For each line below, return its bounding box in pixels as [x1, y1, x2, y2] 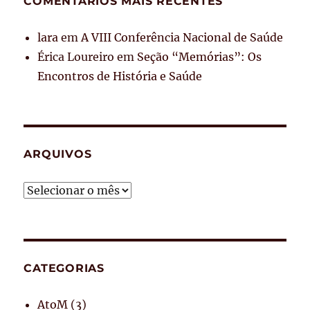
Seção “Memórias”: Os [137, 49, 262, 64]
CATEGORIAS [24, 261, 104, 275]
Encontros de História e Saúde [37, 69, 203, 83]
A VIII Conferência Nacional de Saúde [81, 30, 284, 44]
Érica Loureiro [37, 49, 115, 64]
